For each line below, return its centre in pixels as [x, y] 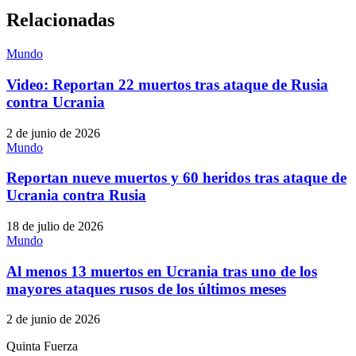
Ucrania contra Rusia [76, 195]
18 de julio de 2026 [55, 226]
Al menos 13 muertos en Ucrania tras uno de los [162, 271]
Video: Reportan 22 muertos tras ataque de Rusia [167, 84]
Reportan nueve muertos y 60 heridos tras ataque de [176, 178]
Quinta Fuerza [42, 346]
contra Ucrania [56, 102]
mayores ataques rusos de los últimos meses [146, 288]
